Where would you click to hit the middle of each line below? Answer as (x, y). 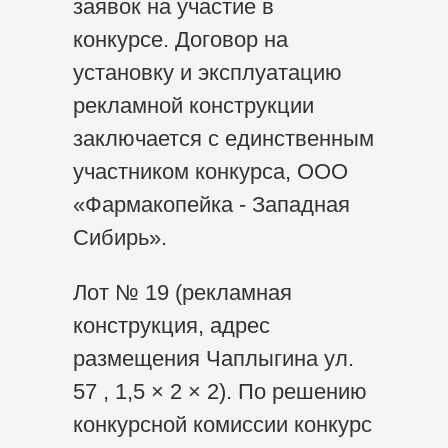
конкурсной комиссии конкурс (222, 424)
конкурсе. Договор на (180, 39)
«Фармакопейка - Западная (211, 204)
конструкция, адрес (171, 325)
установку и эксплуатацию (207, 72)
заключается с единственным (223, 138)
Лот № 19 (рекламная (182, 292)
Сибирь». (119, 237)
